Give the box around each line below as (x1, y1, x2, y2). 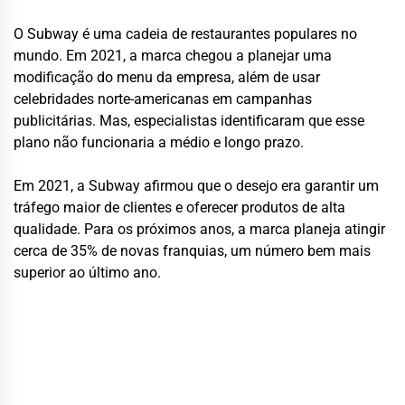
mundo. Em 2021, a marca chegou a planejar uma (14, 47, 332, 64)
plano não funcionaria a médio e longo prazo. (14, 134, 304, 151)
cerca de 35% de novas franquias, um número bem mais (14, 242, 371, 259)
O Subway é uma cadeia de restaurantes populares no (14, 25, 357, 42)
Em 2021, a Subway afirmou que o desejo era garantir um (14, 177, 379, 194)
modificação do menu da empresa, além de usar (14, 69, 320, 86)
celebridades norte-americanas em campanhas (14, 90, 312, 108)
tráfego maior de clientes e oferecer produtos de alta (14, 199, 345, 216)
